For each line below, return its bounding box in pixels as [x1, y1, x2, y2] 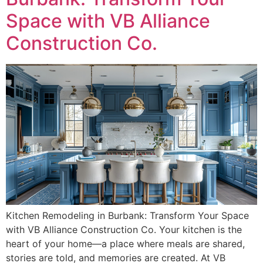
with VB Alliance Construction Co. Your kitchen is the [6, 224, 242, 236]
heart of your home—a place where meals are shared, [6, 238, 245, 250]
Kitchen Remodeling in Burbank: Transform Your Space [6, 210, 249, 222]
